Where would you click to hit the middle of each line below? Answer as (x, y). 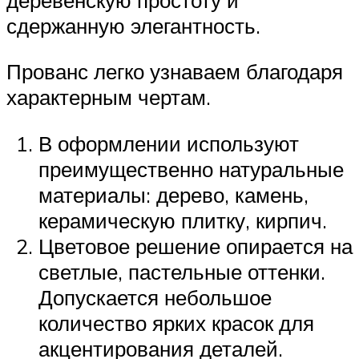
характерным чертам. (109, 97)
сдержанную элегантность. (133, 25)
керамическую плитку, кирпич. (183, 220)
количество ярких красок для (176, 323)
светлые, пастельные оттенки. (182, 271)
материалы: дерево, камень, (173, 194)
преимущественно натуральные (191, 169)
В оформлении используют (169, 143)
